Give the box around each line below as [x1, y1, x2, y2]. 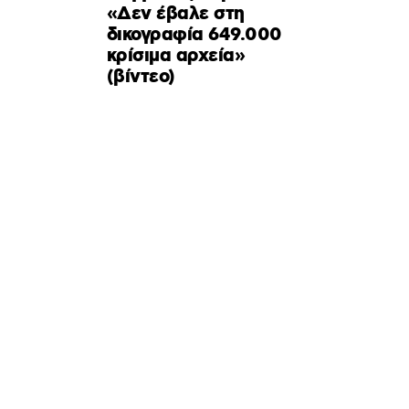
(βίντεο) [107, 65, 175, 90]
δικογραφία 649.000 [107, 23, 282, 48]
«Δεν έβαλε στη [107, 2, 245, 27]
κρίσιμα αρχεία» [107, 44, 246, 69]
